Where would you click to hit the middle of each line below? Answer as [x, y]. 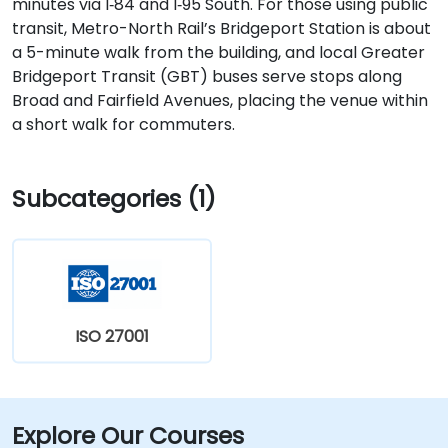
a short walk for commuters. [123, 124]
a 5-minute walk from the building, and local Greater [218, 52]
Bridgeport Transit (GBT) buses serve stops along [207, 76]
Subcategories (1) [114, 198]
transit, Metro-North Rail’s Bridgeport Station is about [221, 28]
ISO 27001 [112, 336]
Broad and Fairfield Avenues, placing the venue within [220, 100]
